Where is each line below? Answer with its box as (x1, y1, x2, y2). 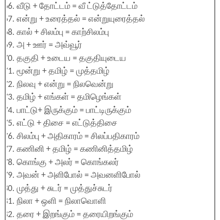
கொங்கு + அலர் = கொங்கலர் (17, 158, 119, 167)
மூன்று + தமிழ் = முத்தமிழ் (17, 67, 110, 76)
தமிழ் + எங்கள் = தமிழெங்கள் (17, 93, 121, 102)
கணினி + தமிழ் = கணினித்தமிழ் (17, 145, 133, 154)
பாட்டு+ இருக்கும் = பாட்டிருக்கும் (17, 106, 131, 115)
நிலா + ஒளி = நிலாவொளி (17, 197, 106, 206)
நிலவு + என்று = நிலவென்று (17, 80, 113, 89)
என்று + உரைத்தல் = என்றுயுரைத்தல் (17, 15, 145, 24)
